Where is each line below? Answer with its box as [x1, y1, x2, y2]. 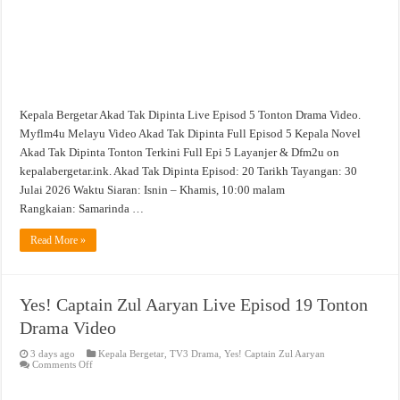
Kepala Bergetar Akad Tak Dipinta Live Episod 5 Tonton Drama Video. [20, 107, 362, 121]
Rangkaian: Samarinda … [20, 201, 145, 215]
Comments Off [32, 358, 94, 370]
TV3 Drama [170, 347, 220, 359]
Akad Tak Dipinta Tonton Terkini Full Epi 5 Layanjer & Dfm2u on [20, 145, 340, 159]
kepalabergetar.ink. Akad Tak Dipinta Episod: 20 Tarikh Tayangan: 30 [20, 163, 358, 178]
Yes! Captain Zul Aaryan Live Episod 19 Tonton [20, 294, 369, 314]
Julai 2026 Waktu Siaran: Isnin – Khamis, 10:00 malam [20, 182, 286, 196]
